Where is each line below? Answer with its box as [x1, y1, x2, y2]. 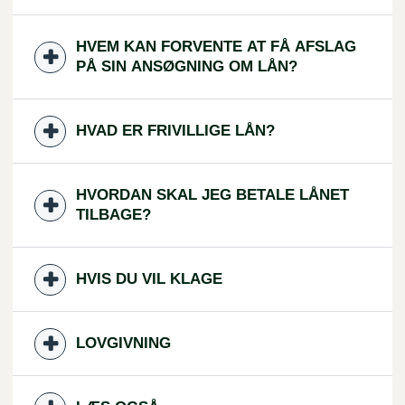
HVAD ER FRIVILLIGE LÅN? [76, 122, 275, 139]
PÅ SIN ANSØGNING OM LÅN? [76, 58, 297, 75]
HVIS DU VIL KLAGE [76, 270, 222, 287]
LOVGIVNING [76, 334, 171, 352]
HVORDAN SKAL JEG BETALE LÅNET [76, 186, 349, 203]
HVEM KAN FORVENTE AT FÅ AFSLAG [76, 38, 356, 55]
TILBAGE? [76, 206, 151, 223]
